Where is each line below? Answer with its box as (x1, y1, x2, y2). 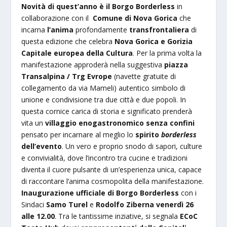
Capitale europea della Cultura (21, 48, 133, 58)
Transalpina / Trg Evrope (21, 71, 112, 81)
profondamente (75, 24, 130, 34)
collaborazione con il (21, 13, 93, 23)
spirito (135, 129, 162, 139)
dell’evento (21, 141, 62, 151)
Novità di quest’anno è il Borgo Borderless (21, 1, 175, 11)
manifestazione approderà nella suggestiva (21, 59, 165, 69)
